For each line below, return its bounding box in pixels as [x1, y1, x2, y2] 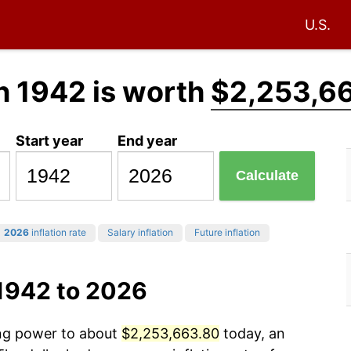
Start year [16, 132, 84, 149]
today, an [219, 325, 285, 342]
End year [118, 132, 178, 149]
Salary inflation [107, 226, 173, 239]
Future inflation [194, 226, 260, 239]
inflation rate [29, 226, 86, 239]
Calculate [236, 168, 299, 184]
